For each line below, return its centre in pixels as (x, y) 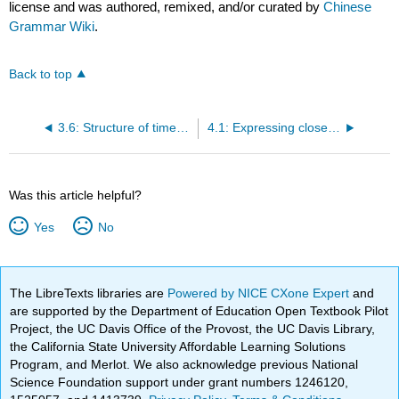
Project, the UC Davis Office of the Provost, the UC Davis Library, (193, 328)
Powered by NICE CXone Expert (261, 293)
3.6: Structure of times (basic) (182, 127)
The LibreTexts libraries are (89, 293)
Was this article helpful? (76, 195)
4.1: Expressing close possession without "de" (334, 127)
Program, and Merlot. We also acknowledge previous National (184, 364)
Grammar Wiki (52, 26)
